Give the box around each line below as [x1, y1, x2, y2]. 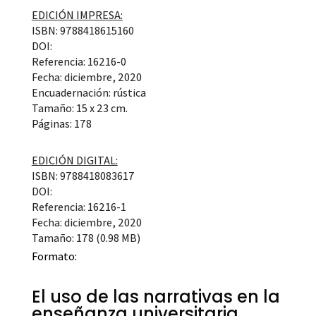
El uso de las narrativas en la [31, 284, 280, 308]
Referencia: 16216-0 [31, 54, 126, 69]
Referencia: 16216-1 [31, 199, 126, 214]
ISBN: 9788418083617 [31, 168, 135, 183]
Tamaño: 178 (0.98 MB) [31, 230, 140, 245]
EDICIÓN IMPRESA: [31, 7, 123, 23]
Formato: [31, 248, 77, 264]
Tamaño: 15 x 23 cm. [31, 100, 128, 116]
